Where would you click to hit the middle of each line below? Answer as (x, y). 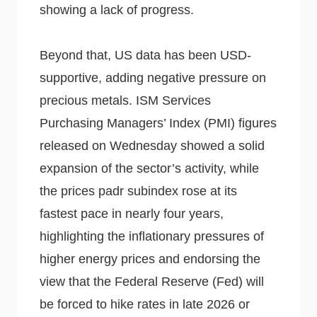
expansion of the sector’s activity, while (149, 168)
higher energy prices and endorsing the (150, 259)
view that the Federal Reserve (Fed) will (152, 281)
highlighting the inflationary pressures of (152, 236)
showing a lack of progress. (117, 10)
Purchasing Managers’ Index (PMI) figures (158, 123)
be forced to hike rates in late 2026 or (145, 304)
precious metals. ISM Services (125, 100)
